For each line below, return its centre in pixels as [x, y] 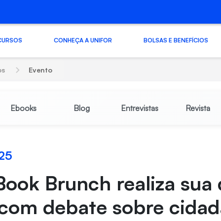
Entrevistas [139, 108]
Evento [41, 70]
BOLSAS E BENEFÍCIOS [176, 40]
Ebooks [23, 108]
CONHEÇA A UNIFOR [83, 40]
